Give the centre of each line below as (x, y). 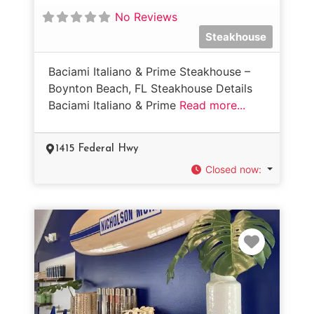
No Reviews (146, 16)
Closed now (232, 169)
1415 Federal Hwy (97, 149)
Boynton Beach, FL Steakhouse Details (150, 88)
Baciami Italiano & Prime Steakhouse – (149, 71)
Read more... (212, 105)
